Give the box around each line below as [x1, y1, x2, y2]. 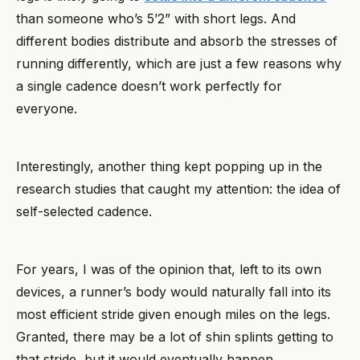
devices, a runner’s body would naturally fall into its [16, 284, 331, 301]
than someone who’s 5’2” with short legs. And [16, 10, 296, 27]
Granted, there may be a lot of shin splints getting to [16, 329, 333, 346]
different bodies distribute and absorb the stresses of [16, 33, 337, 50]
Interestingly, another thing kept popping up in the [16, 158, 322, 175]
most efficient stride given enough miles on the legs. [16, 306, 330, 323]
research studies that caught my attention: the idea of [16, 181, 341, 198]
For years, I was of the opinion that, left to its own [16, 261, 321, 278]
